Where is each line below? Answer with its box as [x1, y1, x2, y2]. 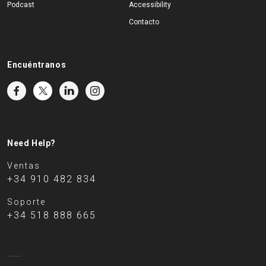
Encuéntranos [7, 60, 66, 69]
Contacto [128, 18, 159, 26]
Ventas [7, 161, 40, 170]
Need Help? [7, 138, 56, 148]
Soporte [7, 197, 46, 207]
